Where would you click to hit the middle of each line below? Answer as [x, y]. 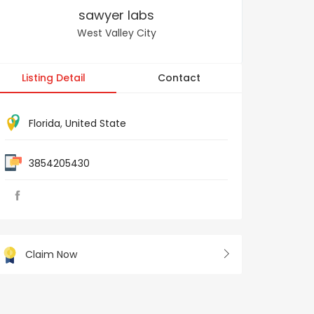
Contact [179, 78]
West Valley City [116, 33]
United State [96, 123]
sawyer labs [116, 15]
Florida [45, 123]
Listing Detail [54, 78]
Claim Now [51, 254]
